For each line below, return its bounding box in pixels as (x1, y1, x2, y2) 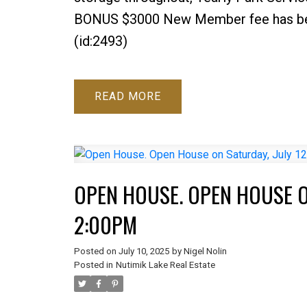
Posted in (73, 259, 113, 270)
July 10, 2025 (118, 245, 169, 256)
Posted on (73, 245, 119, 256)
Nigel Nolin (183, 245, 227, 256)
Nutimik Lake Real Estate (115, 259, 215, 270)
